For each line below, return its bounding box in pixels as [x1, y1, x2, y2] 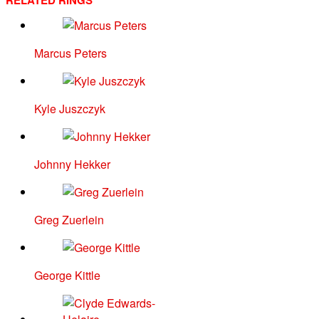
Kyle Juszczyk [34, 100, 105, 117]
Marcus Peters [34, 45, 107, 62]
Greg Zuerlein [34, 211, 104, 229]
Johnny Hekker [34, 156, 110, 173]
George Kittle [34, 267, 100, 284]
